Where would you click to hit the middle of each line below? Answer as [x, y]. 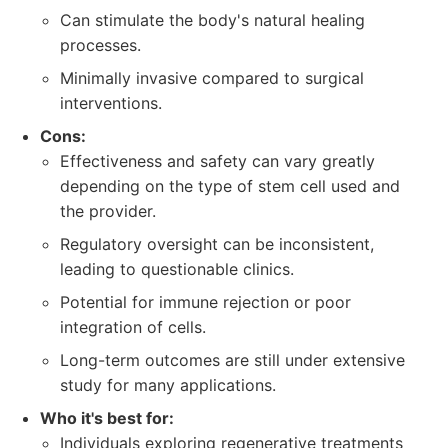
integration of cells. [133, 327]
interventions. [111, 103]
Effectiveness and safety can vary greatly [217, 161]
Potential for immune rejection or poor [205, 302]
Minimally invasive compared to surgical [212, 78]
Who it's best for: [107, 418]
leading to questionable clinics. [177, 269]
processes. [100, 45]
